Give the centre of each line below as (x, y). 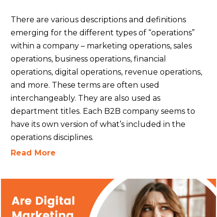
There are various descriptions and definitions (99, 19)
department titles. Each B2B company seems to (103, 111)
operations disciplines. (53, 137)
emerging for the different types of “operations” (103, 32)
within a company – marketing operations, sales (101, 46)
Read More (33, 153)
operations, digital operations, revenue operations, (107, 72)
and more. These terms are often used (85, 85)
